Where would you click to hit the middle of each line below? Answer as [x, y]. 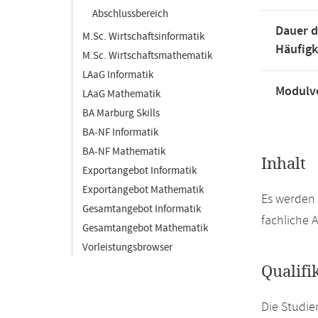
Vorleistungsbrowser [127, 247]
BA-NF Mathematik [124, 152]
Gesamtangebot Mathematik [145, 228]
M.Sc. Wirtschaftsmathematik [147, 56]
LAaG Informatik [118, 75]
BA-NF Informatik [120, 132]
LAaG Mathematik [121, 94]
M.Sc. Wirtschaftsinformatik [143, 37]
